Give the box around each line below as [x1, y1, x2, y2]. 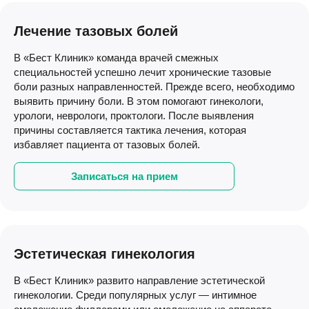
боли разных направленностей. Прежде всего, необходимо [14, 81, 295, 92]
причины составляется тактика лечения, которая [14, 124, 246, 136]
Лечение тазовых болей [14, 23, 178, 39]
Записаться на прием [70, 170, 178, 182]
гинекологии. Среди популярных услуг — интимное [14, 289, 257, 301]
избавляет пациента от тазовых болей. [14, 139, 200, 150]
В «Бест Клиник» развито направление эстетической [14, 275, 265, 286]
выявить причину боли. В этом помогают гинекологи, [14, 95, 263, 107]
